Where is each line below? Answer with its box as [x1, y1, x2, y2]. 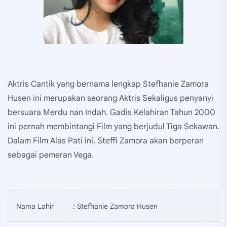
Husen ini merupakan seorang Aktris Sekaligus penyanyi [8, 93, 213, 103]
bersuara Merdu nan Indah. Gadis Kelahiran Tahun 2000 [8, 107, 215, 118]
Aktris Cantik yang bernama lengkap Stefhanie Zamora [8, 79, 209, 89]
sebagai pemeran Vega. [8, 149, 94, 160]
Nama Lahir [16, 201, 54, 211]
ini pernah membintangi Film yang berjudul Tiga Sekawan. [8, 121, 219, 132]
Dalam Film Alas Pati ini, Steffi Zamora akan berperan [8, 135, 204, 146]
